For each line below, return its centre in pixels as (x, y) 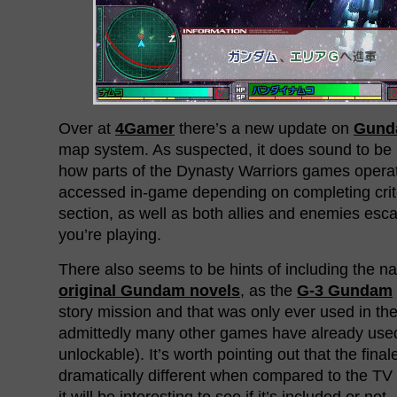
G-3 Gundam (345, 290)
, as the (269, 290)
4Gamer (145, 128)
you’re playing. (110, 234)
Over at (87, 128)
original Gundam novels (149, 290)
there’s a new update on (264, 128)
